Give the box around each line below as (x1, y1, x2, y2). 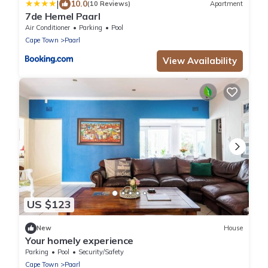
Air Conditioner (25, 23, 70, 32)
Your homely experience (25, 234, 133, 246)
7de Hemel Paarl (25, 10, 100, 22)
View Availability (163, 54, 237, 66)
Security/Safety (78, 247, 124, 256)
